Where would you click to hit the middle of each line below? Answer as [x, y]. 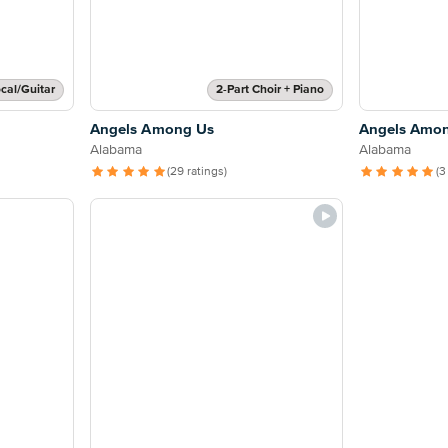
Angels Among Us [152, 130]
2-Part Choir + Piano [269, 90]
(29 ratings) [196, 172]
